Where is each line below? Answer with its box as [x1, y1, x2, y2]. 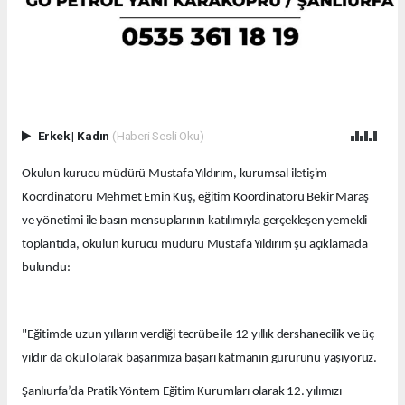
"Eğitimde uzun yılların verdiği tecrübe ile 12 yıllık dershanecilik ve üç [22, 327, 374, 342]
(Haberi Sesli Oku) [111, 127, 204, 143]
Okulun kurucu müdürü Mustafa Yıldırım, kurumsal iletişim [22, 166, 328, 181]
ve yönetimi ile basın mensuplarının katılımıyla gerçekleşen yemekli [22, 213, 368, 228]
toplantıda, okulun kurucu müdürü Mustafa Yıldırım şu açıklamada [22, 237, 368, 251]
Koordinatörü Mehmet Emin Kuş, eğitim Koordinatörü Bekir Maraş [22, 190, 370, 204]
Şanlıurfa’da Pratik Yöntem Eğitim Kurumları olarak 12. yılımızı [22, 384, 342, 399]
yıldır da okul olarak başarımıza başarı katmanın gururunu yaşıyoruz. [22, 351, 377, 365]
